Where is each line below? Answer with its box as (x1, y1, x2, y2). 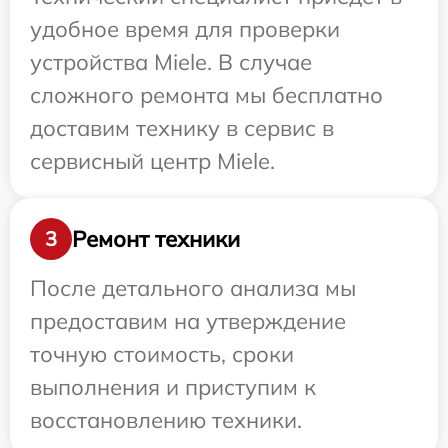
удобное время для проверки (30, 15, 340, 43)
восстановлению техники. (30, 406, 302, 434)
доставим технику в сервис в (30, 114, 334, 142)
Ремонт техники (72, 224, 240, 253)
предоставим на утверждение (30, 307, 346, 335)
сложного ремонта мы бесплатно (30, 81, 383, 109)
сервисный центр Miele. (30, 147, 275, 175)
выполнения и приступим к (30, 373, 316, 401)
